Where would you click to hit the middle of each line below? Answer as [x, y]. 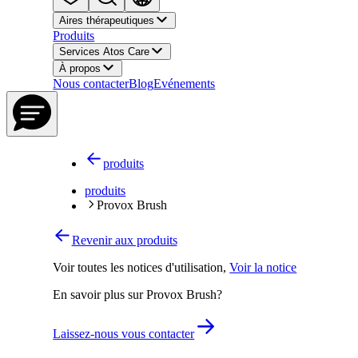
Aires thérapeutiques [107, 21]
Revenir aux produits [124, 240]
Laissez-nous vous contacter [124, 333]
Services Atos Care [105, 52]
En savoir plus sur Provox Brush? [138, 294]
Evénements [185, 84]
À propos [80, 69]
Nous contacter [91, 84]
